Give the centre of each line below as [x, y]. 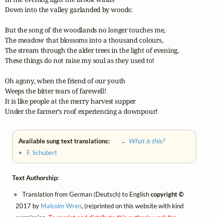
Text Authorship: [35, 178]
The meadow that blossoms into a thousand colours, [84, 40]
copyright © [167, 194]
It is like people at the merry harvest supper [70, 101]
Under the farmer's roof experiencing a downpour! [82, 111]
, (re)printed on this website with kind [132, 206]
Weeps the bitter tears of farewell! [56, 91]
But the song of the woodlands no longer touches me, [85, 30]
